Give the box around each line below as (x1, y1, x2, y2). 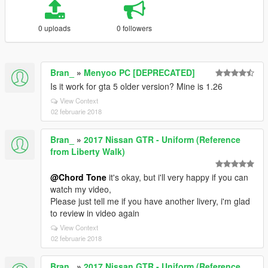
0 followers (117, 23, 153, 33)
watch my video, (50, 183, 111, 195)
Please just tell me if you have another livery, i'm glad (50, 195, 250, 207)
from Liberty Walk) (50, 145, 125, 157)
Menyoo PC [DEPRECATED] (84, 66, 195, 78)
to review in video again (50, 207, 139, 219)
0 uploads (38, 23, 71, 33)
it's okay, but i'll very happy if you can (106, 171, 248, 183)
